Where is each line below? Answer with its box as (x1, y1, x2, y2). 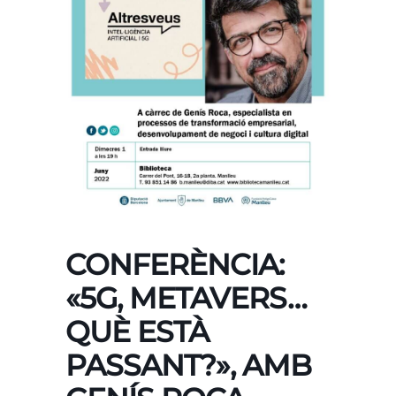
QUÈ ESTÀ (65, 314, 209, 350)
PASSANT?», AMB (65, 347, 311, 384)
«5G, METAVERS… (65, 280, 307, 316)
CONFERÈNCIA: (65, 247, 284, 283)
